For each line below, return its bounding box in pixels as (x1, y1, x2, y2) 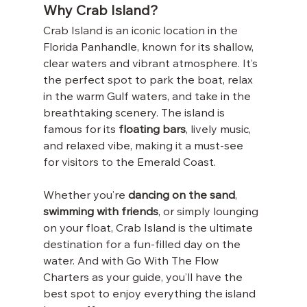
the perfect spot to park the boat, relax (42, 75, 256, 86)
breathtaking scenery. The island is (42, 108, 228, 119)
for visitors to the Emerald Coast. (42, 157, 216, 169)
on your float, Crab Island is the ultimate (42, 223, 256, 234)
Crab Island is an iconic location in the (42, 25, 241, 37)
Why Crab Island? (42, 5, 158, 19)
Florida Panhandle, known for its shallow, (42, 42, 256, 53)
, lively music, (185, 124, 254, 136)
